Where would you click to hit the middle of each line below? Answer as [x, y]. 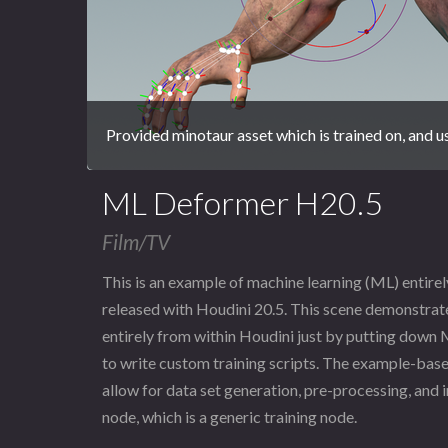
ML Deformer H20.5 [242, 202]
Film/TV [136, 241]
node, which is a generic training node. [229, 417]
